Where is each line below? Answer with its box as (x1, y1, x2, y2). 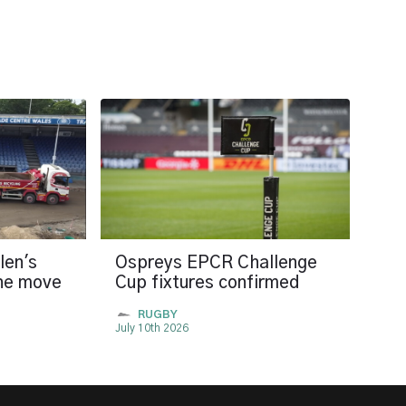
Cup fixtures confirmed (115, 274, 300, 292)
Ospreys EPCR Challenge (115, 254, 317, 272)
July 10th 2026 (115, 322, 188, 333)
